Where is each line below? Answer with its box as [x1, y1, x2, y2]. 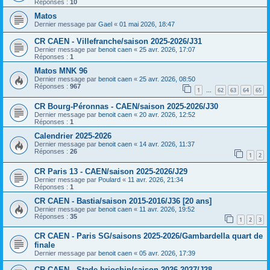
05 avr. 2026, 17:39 [139, 250, 195, 257]
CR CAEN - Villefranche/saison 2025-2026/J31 [34, 37, 202, 46]
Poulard [98, 175, 121, 183]
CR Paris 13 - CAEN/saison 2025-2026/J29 [34, 166, 187, 176]
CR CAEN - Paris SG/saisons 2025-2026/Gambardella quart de [34, 231, 263, 241]
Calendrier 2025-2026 [34, 131, 111, 140]
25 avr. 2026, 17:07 [139, 46, 195, 54]
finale [34, 240, 55, 250]
